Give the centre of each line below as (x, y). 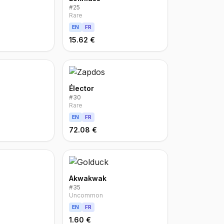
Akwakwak (87, 178)
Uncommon (86, 195)
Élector (81, 88)
